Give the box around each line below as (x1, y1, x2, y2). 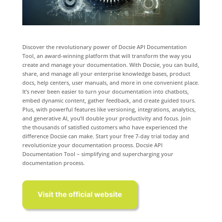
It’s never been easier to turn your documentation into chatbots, (22, 87, 189, 95)
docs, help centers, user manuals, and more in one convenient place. (22, 78, 199, 86)
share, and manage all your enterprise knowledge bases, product (22, 69, 190, 77)
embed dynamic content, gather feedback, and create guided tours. (22, 96, 196, 104)
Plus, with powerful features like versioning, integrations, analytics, (22, 105, 196, 113)
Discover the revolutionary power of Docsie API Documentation (22, 43, 187, 51)
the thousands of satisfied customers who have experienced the (22, 123, 187, 131)
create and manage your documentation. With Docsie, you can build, (22, 60, 199, 68)
